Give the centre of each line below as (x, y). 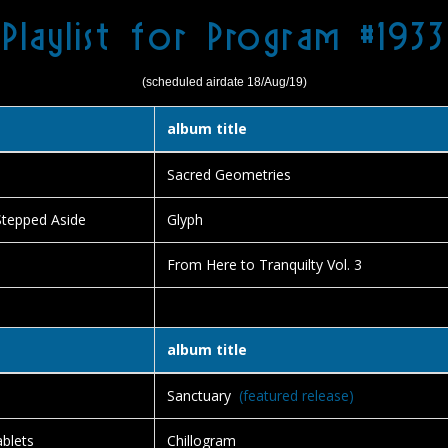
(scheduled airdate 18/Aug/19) (224, 82)
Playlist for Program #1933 (224, 34)
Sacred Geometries (229, 174)
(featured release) (292, 395)
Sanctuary (199, 395)
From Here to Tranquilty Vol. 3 (264, 264)
